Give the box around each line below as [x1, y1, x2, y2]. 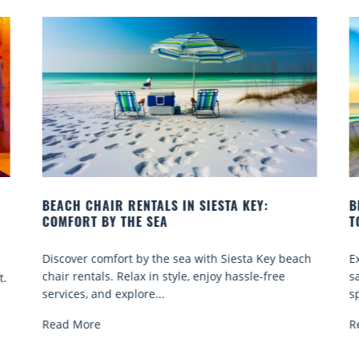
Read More [42, 316, 101, 332]
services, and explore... [42, 285, 165, 301]
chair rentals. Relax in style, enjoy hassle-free [42, 268, 285, 284]
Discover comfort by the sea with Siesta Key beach [42, 250, 312, 266]
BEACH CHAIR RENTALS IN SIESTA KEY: [42, 200, 268, 214]
